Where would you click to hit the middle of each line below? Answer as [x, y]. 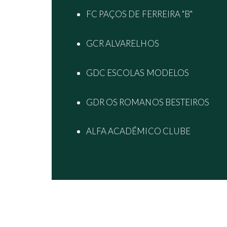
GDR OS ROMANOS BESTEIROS [148, 102]
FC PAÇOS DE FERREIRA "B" [139, 14]
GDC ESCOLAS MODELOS [138, 72]
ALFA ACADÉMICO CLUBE [138, 131]
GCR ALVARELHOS [122, 43]
